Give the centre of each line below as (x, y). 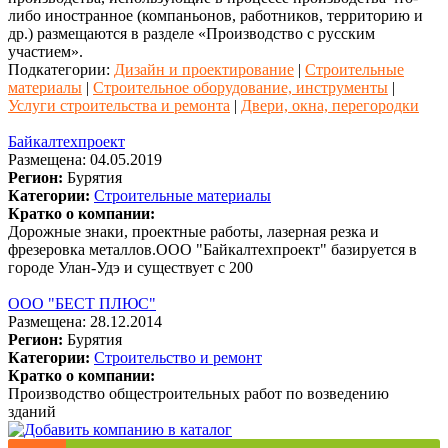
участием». (45, 51)
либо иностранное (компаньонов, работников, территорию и (215, 15)
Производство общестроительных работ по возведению (198, 393)
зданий (32, 411)
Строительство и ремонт (178, 357)
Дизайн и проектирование (204, 69)
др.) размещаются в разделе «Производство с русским (191, 33)
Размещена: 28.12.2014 (85, 321)
